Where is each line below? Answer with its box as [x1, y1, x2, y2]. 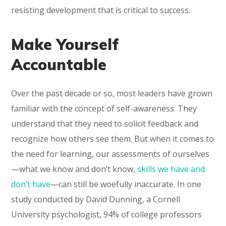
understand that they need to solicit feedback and [11, 118, 199, 129]
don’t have [11, 178, 51, 190]
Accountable [11, 54, 107, 74]
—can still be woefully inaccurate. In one [50, 178, 202, 190]
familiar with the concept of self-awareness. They [11, 102, 197, 114]
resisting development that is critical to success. [11, 4, 191, 16]
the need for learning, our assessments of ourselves [11, 148, 210, 159]
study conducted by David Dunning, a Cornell [11, 193, 181, 205]
